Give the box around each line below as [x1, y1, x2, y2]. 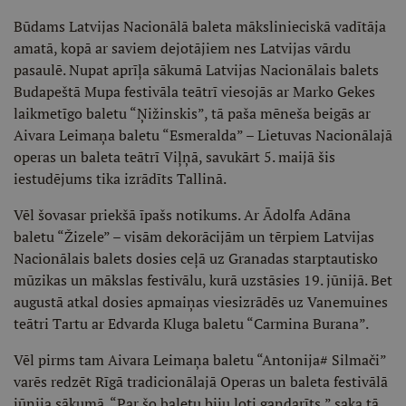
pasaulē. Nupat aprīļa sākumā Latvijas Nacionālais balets [14, 60, 379, 80]
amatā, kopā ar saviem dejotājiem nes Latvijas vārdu [14, 38, 351, 58]
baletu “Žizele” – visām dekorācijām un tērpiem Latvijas [14, 227, 374, 246]
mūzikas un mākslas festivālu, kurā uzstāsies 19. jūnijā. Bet [14, 270, 392, 290]
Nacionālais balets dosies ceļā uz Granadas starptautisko [14, 248, 378, 268]
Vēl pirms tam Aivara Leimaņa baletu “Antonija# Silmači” [14, 350, 386, 370]
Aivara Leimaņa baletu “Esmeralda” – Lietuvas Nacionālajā [14, 125, 392, 145]
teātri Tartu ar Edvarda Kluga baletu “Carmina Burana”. [14, 314, 369, 333]
